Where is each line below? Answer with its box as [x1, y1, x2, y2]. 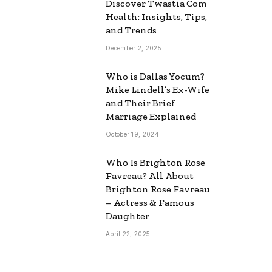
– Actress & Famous [106, 196, 194, 208]
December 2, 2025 [106, 44, 161, 52]
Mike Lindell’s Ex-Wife [106, 83, 209, 95]
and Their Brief [106, 97, 175, 109]
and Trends [106, 24, 157, 36]
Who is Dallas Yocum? [106, 70, 205, 82]
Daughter [106, 209, 149, 222]
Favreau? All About [106, 169, 194, 182]
